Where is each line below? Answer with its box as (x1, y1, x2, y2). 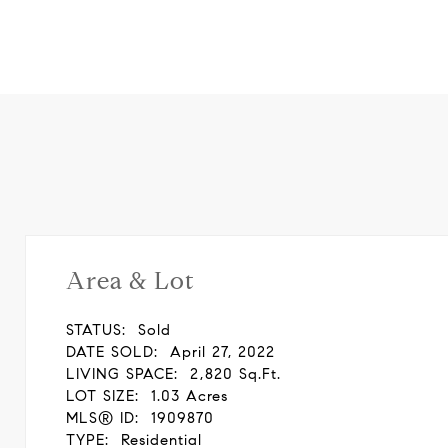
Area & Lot (66, 266, 195, 296)
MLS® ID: (66, 409, 139, 427)
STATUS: (66, 321, 126, 339)
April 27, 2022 (170, 343, 275, 361)
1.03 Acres (151, 387, 228, 405)
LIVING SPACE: (66, 365, 178, 383)
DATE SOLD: (66, 343, 158, 361)
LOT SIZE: (66, 387, 139, 405)
